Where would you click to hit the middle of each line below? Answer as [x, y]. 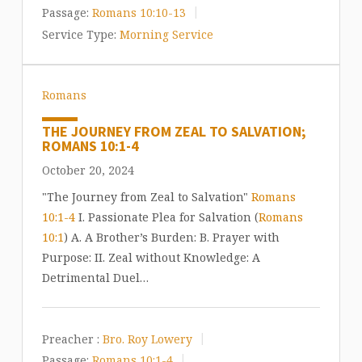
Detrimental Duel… [95, 277]
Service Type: [79, 34]
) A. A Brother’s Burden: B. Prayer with [171, 237]
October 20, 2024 [88, 170]
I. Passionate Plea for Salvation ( [166, 217]
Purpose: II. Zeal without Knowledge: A [151, 257]
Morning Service [166, 34]
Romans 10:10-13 [139, 12]
